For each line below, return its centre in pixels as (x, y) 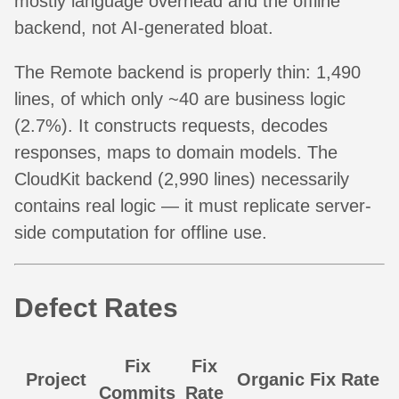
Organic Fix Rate (308, 380)
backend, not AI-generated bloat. (144, 28)
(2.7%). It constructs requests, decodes (171, 126)
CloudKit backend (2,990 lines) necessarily (182, 179)
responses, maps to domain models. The (176, 153)
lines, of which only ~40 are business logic (180, 99)
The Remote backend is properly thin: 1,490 (187, 73)
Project (56, 380)
